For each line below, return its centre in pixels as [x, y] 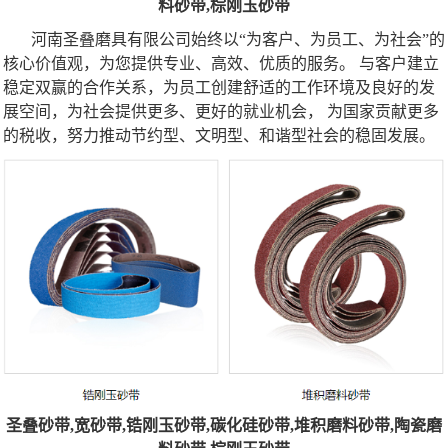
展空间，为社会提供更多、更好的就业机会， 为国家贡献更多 [221, 111]
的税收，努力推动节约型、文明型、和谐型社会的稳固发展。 [219, 135]
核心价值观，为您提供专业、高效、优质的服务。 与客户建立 [221, 63]
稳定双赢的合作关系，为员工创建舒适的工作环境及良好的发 [219, 87]
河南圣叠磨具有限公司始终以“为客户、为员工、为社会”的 [238, 39]
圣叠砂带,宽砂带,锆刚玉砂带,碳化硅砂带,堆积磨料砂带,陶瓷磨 [224, 425]
